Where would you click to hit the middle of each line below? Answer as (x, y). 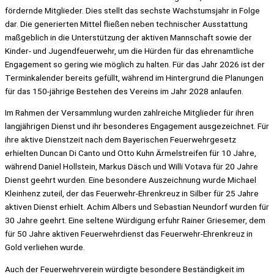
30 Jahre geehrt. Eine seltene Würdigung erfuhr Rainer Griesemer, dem (135, 220)
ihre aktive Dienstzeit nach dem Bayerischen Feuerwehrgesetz (120, 140)
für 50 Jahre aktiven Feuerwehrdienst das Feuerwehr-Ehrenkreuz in (129, 234)
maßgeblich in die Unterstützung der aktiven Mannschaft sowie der (128, 37)
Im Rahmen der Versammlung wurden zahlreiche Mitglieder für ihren (129, 113)
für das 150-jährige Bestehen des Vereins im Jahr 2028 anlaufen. (124, 91)
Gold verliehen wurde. (45, 247)
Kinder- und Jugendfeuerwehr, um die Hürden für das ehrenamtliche (129, 50)
